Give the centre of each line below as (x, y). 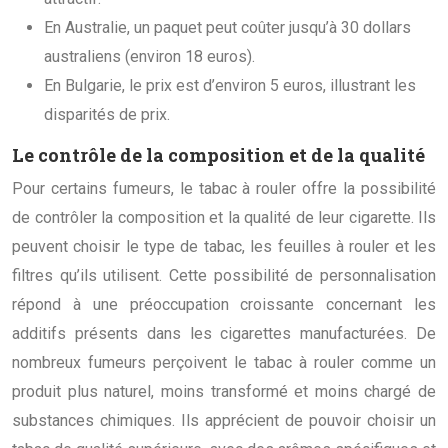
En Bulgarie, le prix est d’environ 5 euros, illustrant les (230, 85)
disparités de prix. (107, 114)
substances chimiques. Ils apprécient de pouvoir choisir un (224, 420)
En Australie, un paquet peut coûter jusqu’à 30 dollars (227, 27)
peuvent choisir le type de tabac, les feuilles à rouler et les (224, 246)
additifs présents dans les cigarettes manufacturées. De (224, 333)
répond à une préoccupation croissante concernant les (224, 304)
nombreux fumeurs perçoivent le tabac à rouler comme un (224, 362)
